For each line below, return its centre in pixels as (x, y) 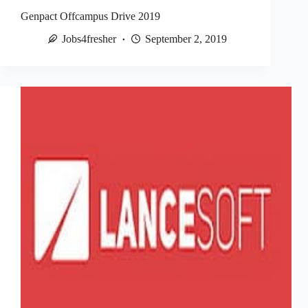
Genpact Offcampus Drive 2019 (90, 16)
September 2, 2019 (186, 38)
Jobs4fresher (89, 38)
